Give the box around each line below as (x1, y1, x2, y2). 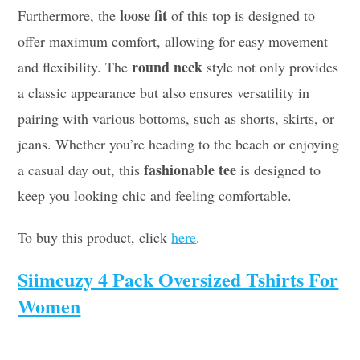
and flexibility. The (18, 57, 133, 76)
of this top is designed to (167, 6, 316, 25)
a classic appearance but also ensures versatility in (18, 83, 310, 102)
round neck (132, 56, 203, 77)
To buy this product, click (18, 227, 172, 247)
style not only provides (202, 57, 339, 76)
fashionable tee (144, 159, 237, 180)
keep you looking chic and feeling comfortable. (18, 186, 292, 205)
